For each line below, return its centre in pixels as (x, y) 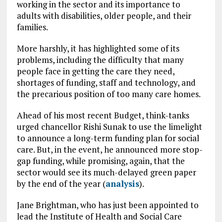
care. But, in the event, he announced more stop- (110, 149)
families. (32, 27)
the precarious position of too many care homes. (109, 94)
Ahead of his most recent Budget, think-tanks (103, 115)
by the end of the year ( (61, 184)
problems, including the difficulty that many (100, 60)
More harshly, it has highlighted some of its (98, 48)
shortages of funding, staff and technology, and (106, 83)
